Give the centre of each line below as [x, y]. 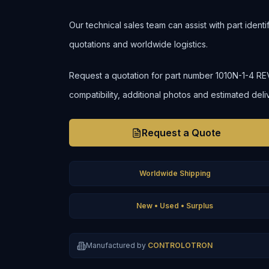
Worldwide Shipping [175, 173]
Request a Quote [182, 133]
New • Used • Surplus [175, 206]
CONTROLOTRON [180, 245]
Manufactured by [116, 245]
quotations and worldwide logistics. [139, 44]
